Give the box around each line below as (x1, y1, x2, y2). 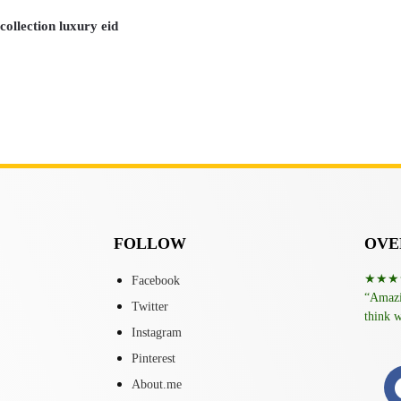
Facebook (132, 274, 180, 287)
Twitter (132, 300, 168, 313)
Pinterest (132, 352, 175, 365)
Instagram (132, 326, 182, 339)
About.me (132, 378, 182, 391)
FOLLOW (114, 235, 186, 252)
